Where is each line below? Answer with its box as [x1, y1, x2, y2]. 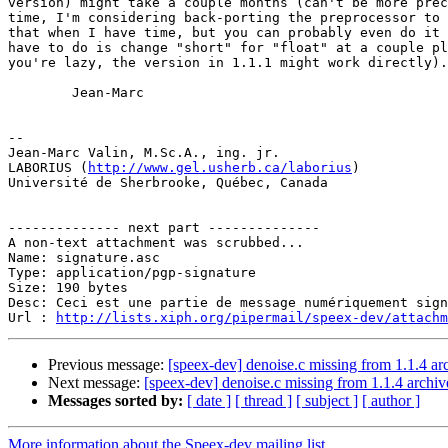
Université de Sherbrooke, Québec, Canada [8, 175, 328, 191]
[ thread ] [235, 392, 292, 410]
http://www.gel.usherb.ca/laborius [88, 160, 352, 176]
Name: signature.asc [8, 250, 160, 266]
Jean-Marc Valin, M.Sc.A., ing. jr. [8, 145, 280, 161]
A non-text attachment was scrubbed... [8, 235, 304, 251]
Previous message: [48, 356, 168, 374]
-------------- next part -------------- [8, 220, 320, 236]
